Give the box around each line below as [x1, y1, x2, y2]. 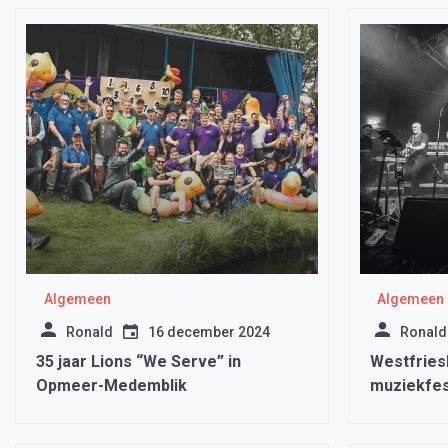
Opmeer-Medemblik [36, 376, 187, 395]
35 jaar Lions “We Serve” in [36, 352, 241, 371]
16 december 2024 [148, 324, 270, 340]
